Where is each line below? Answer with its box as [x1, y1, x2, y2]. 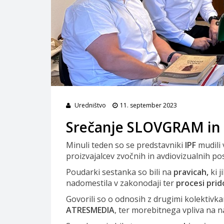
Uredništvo [74, 101, 106, 109]
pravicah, [173, 166, 208, 177]
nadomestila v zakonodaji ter [66, 177, 174, 188]
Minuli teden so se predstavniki [66, 139, 183, 150]
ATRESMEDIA [66, 204, 114, 215]
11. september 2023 [120, 101, 177, 109]
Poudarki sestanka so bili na [66, 166, 171, 177]
